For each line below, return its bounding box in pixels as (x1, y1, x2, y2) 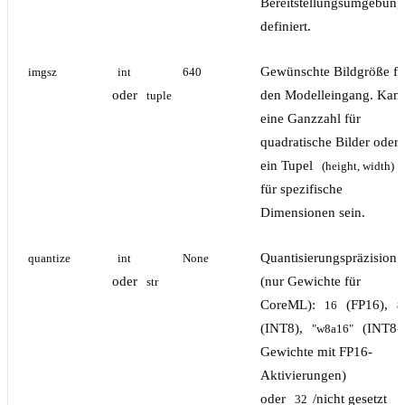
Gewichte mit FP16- (260, 344, 372, 360)
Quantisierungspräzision (260, 250, 397, 266)
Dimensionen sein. (260, 205, 365, 221)
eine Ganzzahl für (260, 111, 361, 127)
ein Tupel (260, 158, 316, 174)
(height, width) (322, 160, 394, 174)
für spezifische (260, 182, 343, 197)
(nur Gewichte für (260, 274, 361, 289)
